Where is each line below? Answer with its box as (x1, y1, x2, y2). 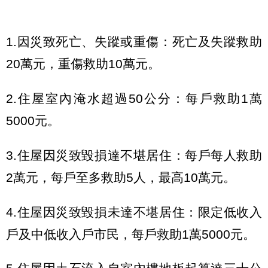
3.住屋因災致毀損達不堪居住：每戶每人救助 (6, 148, 262, 162)
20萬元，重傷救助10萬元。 (6, 57, 160, 71)
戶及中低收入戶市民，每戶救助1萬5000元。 (6, 227, 255, 241)
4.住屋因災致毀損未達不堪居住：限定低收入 (6, 205, 262, 219)
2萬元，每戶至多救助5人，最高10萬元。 (6, 170, 236, 184)
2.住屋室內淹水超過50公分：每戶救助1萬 (6, 91, 262, 105)
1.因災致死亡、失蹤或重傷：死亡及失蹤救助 (6, 35, 262, 49)
